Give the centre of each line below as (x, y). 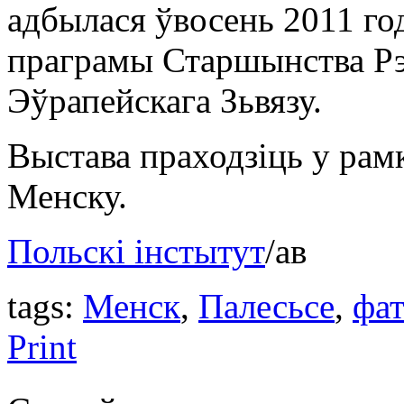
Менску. (67, 196)
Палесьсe (266, 306)
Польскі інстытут (136, 251)
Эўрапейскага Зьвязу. (165, 100)
